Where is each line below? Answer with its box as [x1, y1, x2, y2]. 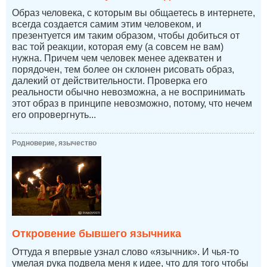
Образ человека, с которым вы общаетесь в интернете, [12, 7, 255, 18]
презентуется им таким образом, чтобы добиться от [12, 30, 240, 41]
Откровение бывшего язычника [12, 227, 181, 240]
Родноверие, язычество [12, 138, 97, 147]
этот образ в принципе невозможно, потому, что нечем [12, 98, 252, 108]
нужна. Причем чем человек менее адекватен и [12, 52, 222, 63]
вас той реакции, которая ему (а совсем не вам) [12, 41, 223, 52]
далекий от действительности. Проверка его [12, 75, 207, 86]
